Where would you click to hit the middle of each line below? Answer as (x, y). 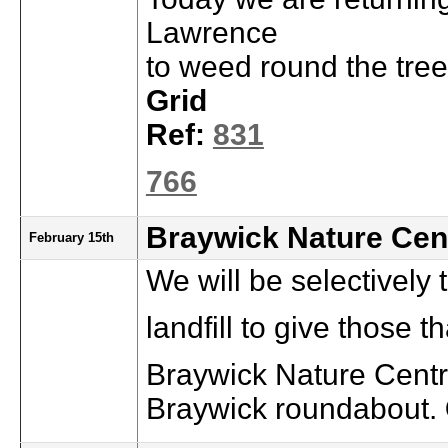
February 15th (71, 237)
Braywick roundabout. (295, 408)
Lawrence (211, 32)
